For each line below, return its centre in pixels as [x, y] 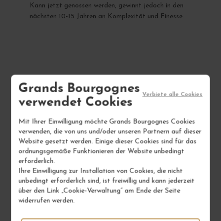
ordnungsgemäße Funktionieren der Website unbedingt [101, 151]
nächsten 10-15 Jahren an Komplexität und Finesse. [107, 16]
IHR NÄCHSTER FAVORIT [110, 86]
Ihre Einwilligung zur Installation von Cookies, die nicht [101, 171]
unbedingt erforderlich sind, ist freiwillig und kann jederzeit [107, 181]
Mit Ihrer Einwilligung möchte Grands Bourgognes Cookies [107, 122]
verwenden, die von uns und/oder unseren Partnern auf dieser [110, 132]
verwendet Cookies [75, 103]
